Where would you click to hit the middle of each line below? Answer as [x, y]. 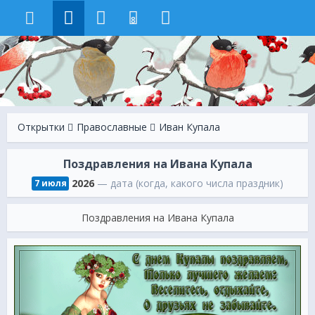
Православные [112, 127]
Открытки [41, 127]
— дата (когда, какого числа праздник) [189, 183]
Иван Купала [189, 127]
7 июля [50, 183]
